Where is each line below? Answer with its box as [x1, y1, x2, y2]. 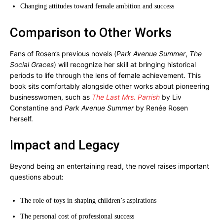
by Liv [160, 93, 182, 101]
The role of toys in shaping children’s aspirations [20, 197, 156, 204]
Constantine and [10, 104, 65, 112]
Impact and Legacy [10, 138, 120, 152]
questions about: [10, 173, 64, 181]
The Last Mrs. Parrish [92, 93, 160, 101]
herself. [10, 114, 33, 123]
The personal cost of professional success [20, 213, 134, 220]
